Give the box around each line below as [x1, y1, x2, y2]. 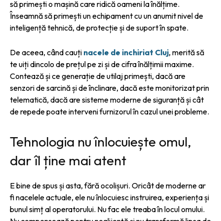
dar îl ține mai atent [10, 151, 126, 169]
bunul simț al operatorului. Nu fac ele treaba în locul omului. [10, 204, 205, 214]
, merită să [169, 47, 204, 57]
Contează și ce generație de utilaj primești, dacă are [10, 71, 185, 81]
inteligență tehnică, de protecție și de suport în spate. [10, 22, 188, 33]
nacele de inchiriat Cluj [83, 47, 169, 57]
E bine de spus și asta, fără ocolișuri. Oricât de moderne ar [10, 180, 206, 190]
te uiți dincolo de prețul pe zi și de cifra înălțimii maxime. [10, 59, 194, 69]
